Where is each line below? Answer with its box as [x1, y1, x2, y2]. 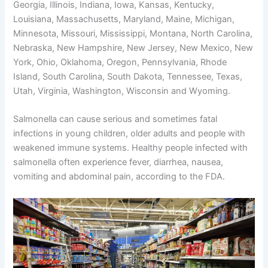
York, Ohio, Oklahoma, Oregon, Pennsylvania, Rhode [13, 56, 227, 68]
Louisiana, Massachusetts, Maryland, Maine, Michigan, [13, 13, 235, 25]
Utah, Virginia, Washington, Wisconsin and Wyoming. [13, 85, 231, 96]
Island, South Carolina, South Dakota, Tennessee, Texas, [13, 71, 243, 82]
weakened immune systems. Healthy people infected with [13, 142, 248, 154]
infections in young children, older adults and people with [13, 128, 246, 139]
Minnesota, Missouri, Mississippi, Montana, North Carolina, [13, 28, 253, 39]
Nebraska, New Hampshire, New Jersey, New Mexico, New [13, 42, 254, 53]
